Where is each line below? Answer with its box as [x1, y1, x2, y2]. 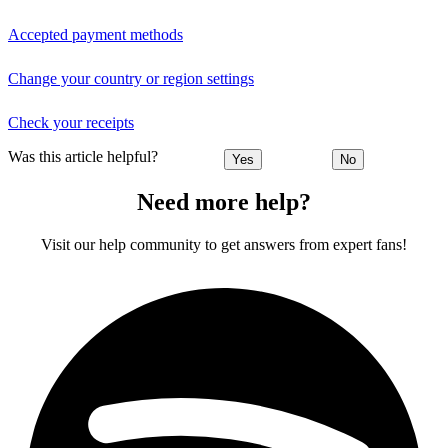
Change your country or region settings [8, 70, 254, 87]
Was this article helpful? [8, 148, 158, 166]
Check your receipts [8, 114, 134, 131]
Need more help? [137, 189, 311, 216]
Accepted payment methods [8, 26, 183, 43]
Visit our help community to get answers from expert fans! [41, 236, 407, 254]
